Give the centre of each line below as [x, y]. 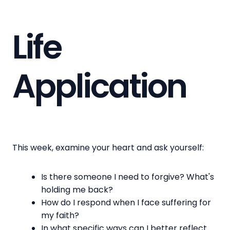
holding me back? [77, 189]
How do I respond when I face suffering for [126, 202]
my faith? [60, 215]
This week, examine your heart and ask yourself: [110, 147]
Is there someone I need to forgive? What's [128, 177]
